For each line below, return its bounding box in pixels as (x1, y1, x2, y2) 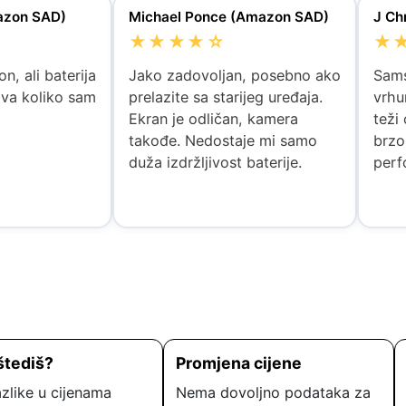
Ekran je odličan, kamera (128, 110, 298, 129)
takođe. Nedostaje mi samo (128, 131, 317, 150)
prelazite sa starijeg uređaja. (128, 88, 323, 107)
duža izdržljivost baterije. (128, 153, 302, 172)
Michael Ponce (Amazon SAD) (128, 8, 329, 26)
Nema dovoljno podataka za (175, 382, 371, 401)
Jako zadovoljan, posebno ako (128, 66, 341, 85)
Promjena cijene (175, 353, 302, 372)
